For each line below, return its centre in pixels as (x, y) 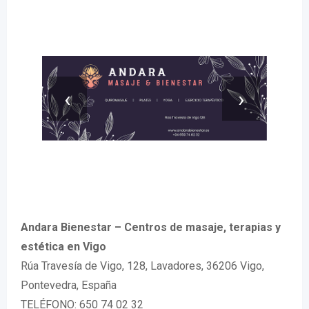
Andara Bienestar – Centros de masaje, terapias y (151, 228)
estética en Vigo (63, 247)
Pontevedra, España (69, 286)
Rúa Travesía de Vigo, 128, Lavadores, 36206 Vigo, (142, 266)
